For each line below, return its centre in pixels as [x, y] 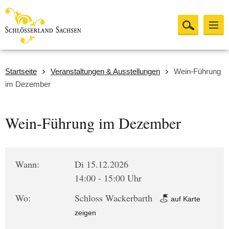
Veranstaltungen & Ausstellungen [105, 71]
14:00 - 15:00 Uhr [108, 178]
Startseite [21, 71]
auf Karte [185, 199]
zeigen [86, 213]
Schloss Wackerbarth [115, 198]
